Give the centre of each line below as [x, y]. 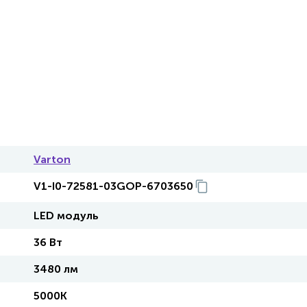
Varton [52, 159]
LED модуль [66, 216]
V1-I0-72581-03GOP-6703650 [113, 186]
